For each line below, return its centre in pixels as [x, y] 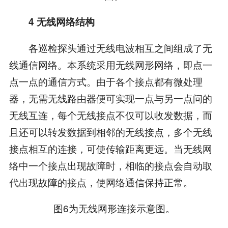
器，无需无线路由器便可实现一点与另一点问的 [110, 98]
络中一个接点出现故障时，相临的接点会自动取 [110, 165]
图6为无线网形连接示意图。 [114, 208]
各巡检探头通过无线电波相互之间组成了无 [110, 48]
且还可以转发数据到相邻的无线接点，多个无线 [110, 132]
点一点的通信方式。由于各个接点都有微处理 [106, 81]
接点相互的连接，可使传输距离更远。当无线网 [110, 149]
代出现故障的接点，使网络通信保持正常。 [101, 182]
